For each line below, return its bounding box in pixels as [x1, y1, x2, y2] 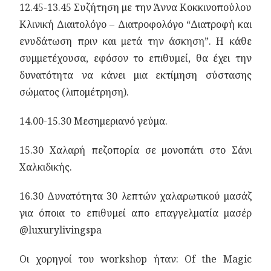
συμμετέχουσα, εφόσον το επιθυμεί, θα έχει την [19, 51, 252, 65]
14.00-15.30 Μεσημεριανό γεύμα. [19, 114, 168, 128]
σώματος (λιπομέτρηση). [19, 85, 129, 99]
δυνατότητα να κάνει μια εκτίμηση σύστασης [19, 68, 252, 82]
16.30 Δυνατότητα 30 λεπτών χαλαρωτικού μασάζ [19, 189, 252, 203]
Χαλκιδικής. [19, 160, 73, 174]
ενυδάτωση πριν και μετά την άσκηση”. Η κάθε [19, 34, 252, 48]
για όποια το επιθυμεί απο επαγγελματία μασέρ [19, 206, 252, 220]
